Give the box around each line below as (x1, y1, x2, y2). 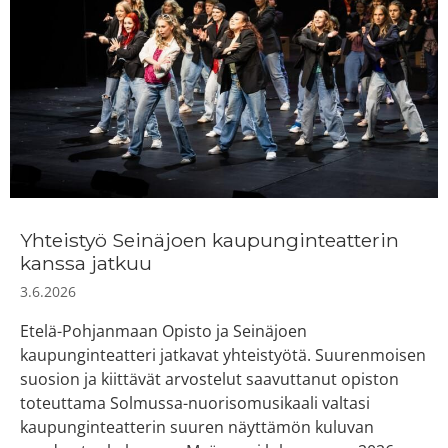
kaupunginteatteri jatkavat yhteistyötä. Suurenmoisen (20, 344, 426, 367)
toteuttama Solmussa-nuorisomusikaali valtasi (20, 392, 370, 415)
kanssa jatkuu (20, 251, 152, 276)
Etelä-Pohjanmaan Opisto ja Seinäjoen (20, 320, 307, 343)
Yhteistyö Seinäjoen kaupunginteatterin (20, 228, 399, 253)
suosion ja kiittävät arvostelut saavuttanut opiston (20, 368, 399, 391)
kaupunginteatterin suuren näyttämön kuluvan (20, 416, 374, 439)
